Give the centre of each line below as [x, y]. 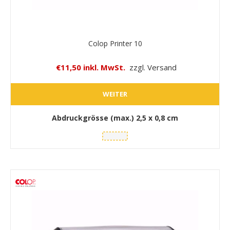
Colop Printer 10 [115, 43]
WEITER [115, 94]
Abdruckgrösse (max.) [94, 118]
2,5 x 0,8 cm [157, 118]
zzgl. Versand [153, 68]
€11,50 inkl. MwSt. [90, 68]
